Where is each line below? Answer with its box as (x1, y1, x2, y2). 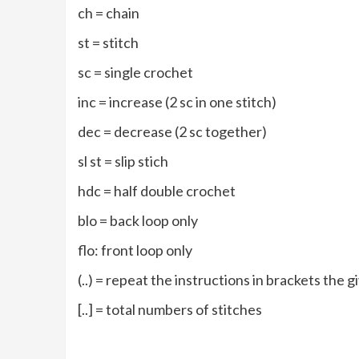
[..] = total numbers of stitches (78, 301, 262, 319)
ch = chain (78, 4, 139, 22)
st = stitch (78, 34, 139, 52)
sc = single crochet (78, 63, 193, 82)
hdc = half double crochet (78, 182, 236, 200)
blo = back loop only (78, 212, 198, 230)
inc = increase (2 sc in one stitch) (78, 93, 276, 111)
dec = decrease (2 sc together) (78, 123, 267, 141)
